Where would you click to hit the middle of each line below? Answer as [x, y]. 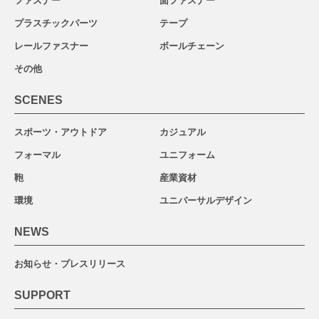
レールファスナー [51, 46]
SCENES [38, 100]
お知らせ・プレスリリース [70, 264]
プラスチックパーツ [56, 23]
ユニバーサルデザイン [206, 200]
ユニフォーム [187, 155]
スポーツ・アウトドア [61, 132]
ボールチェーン [192, 46]
